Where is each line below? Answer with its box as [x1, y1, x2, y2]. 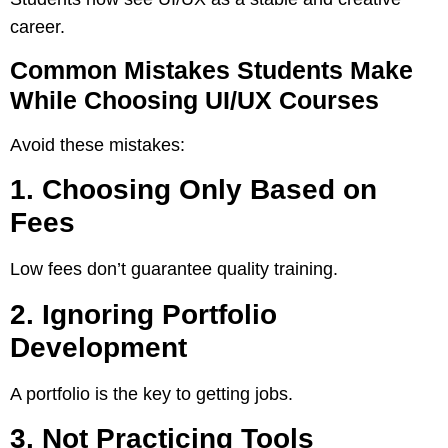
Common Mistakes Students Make [10, 56, 413, 85]
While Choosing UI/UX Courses [10, 86, 379, 115]
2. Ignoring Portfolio [10, 298, 277, 330]
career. [10, 16, 65, 37]
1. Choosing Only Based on [10, 174, 377, 206]
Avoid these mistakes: [10, 135, 185, 156]
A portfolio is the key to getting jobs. [10, 383, 293, 404]
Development [10, 331, 187, 363]
